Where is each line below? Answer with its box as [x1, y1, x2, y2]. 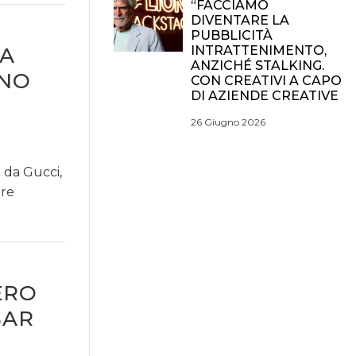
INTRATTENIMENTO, [191, 43, 327, 58]
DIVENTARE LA [191, 13, 289, 28]
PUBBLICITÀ [191, 28, 273, 43]
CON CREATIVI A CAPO [191, 73, 342, 88]
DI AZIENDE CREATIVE [191, 88, 339, 103]
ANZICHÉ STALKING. [191, 58, 324, 73]
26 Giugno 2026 [191, 116, 265, 128]
